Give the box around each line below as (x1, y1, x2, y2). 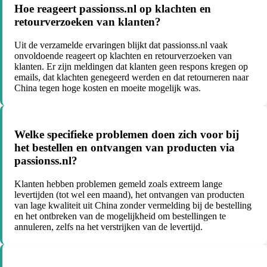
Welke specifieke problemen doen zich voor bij (14, 128, 239, 141)
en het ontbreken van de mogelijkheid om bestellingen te (14, 210, 226, 221)
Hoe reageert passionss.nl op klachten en (14, 2, 211, 15)
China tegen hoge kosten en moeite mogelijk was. (14, 82, 201, 93)
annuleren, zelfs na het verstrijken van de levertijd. (14, 221, 203, 232)
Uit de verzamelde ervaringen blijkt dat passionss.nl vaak (14, 39, 228, 50)
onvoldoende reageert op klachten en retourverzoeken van (14, 50, 232, 61)
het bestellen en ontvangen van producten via (14, 141, 235, 154)
